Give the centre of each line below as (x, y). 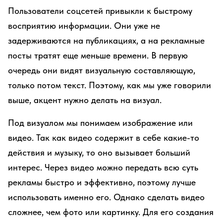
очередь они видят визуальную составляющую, (102, 70)
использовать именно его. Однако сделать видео (106, 197)
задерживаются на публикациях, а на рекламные (106, 40)
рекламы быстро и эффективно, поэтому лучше (102, 182)
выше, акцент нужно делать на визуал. (85, 100)
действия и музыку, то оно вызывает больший (99, 152)
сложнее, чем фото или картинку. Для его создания (111, 212)
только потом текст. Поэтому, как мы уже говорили (110, 85)
